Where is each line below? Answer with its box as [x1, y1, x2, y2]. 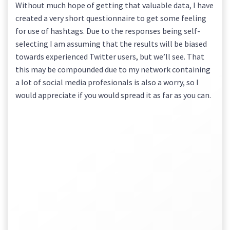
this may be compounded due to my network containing [15, 64, 210, 74]
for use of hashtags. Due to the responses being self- [15, 26, 200, 36]
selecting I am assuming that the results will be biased [15, 39, 207, 49]
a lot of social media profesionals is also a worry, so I [15, 77, 199, 87]
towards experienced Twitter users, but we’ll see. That [15, 51, 204, 62]
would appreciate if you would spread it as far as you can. [15, 90, 211, 100]
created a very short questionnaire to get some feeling [15, 13, 206, 23]
